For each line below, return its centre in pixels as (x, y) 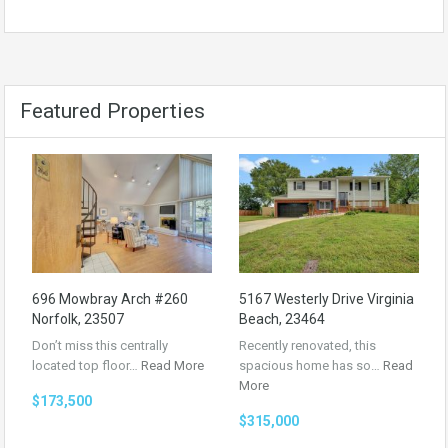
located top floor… (86, 365)
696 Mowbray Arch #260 (110, 298)
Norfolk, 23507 (78, 318)
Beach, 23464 (282, 318)
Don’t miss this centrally (100, 345)
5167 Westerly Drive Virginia (326, 298)
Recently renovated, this (307, 345)
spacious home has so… (311, 365)
